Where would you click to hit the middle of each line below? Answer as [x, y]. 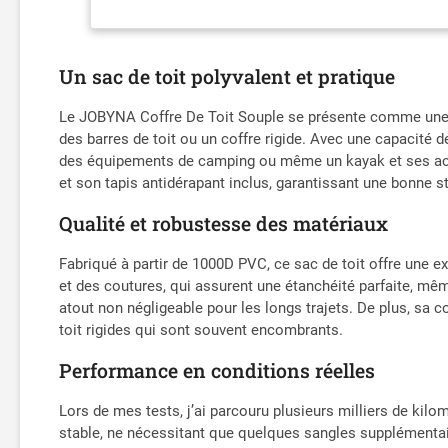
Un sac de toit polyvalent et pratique [227, 76]
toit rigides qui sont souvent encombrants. [201, 329]
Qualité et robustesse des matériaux [224, 223]
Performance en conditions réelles [217, 370]
